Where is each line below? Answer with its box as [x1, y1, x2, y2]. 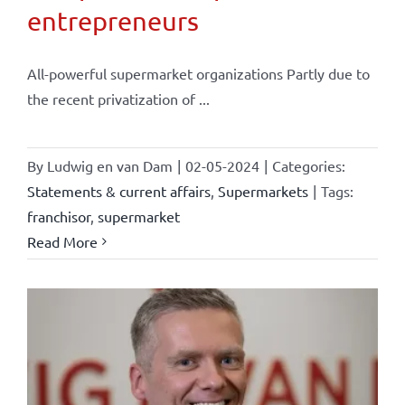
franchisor [26, 206, 90, 225]
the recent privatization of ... [26, 89, 210, 108]
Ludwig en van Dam [46, 155, 173, 174]
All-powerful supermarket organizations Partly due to [26, 63, 370, 82]
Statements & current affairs [26, 181, 211, 200]
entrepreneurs [26, 5, 199, 36]
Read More [26, 231, 98, 250]
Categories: [271, 155, 345, 174]
